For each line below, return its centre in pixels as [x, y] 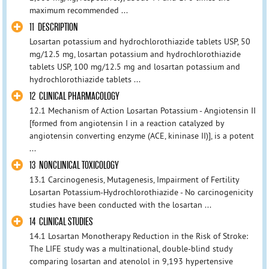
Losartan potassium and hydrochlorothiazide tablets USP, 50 [140, 42]
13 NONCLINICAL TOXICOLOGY [74, 166]
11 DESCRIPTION [53, 28]
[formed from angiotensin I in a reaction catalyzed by [126, 123]
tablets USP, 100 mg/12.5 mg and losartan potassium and [134, 67]
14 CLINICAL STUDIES [61, 222]
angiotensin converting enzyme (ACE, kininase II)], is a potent [141, 136]
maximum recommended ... [78, 10]
